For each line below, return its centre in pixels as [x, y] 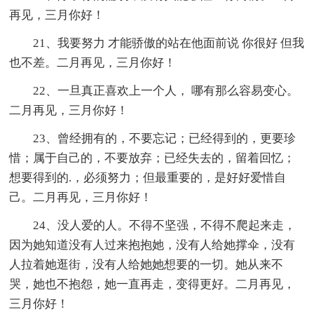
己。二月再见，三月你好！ [81, 197]
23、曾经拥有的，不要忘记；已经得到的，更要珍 [165, 138]
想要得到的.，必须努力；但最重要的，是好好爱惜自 [148, 177]
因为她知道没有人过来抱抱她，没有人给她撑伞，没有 [152, 245]
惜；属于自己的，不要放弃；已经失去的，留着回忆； [152, 158]
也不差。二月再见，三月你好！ [93, 62]
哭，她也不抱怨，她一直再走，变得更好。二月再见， [152, 284]
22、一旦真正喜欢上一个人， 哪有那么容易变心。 [166, 90]
